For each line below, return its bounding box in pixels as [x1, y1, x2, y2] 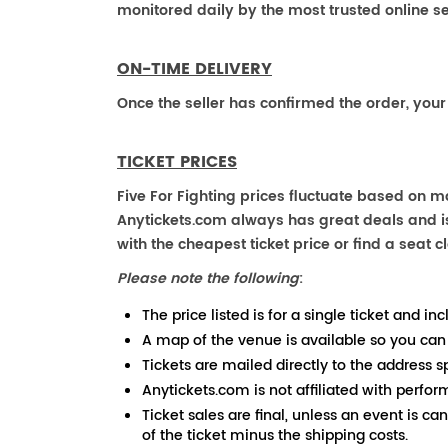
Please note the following [117, 267, 299, 290]
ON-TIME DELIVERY [117, 56, 272, 82]
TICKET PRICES [117, 149, 237, 175]
